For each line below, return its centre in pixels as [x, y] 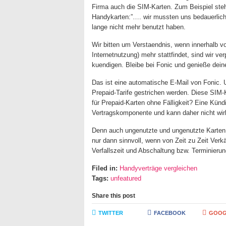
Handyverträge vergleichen [158, 168]
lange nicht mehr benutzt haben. [139, 27]
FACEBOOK [169, 213]
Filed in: [105, 168]
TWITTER [111, 213]
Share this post [114, 196]
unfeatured [126, 178]
